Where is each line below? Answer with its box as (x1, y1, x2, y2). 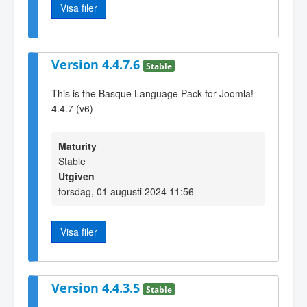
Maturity (58, 138, 97, 153)
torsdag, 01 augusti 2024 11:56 (58, 184, 194, 198)
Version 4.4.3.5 (51, 280, 143, 297)
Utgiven (58, 169, 95, 183)
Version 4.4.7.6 (51, 56, 143, 73)
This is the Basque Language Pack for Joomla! (51, 86, 254, 101)
